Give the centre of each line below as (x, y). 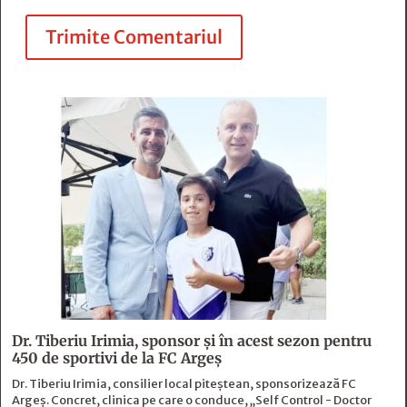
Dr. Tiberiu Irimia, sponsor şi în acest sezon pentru (192, 341)
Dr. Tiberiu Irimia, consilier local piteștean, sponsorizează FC (184, 384)
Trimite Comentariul (134, 37)
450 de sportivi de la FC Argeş (117, 358)
